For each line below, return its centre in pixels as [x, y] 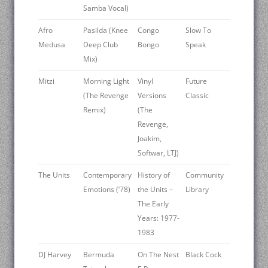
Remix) [95, 109]
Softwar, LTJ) [158, 153]
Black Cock [203, 254]
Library [197, 189]
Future [196, 81]
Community [205, 175]
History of [154, 175]
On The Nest [158, 254]
